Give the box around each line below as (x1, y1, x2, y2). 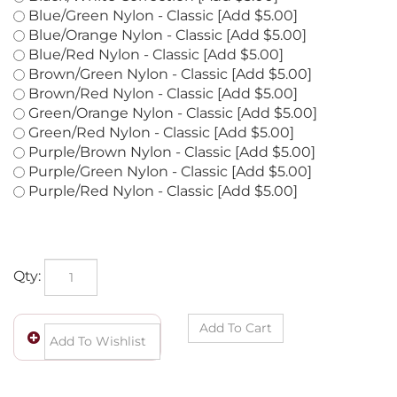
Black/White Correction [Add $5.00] (25, 7, 278, 24)
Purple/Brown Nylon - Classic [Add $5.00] (25, 163, 315, 180)
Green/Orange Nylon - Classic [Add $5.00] (25, 124, 317, 141)
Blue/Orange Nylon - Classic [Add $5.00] (25, 46, 307, 63)
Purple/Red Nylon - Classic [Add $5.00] (25, 202, 298, 219)
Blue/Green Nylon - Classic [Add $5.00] (25, 27, 298, 43)
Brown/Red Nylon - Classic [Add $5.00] (25, 105, 298, 121)
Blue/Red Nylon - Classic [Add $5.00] (25, 66, 284, 82)
